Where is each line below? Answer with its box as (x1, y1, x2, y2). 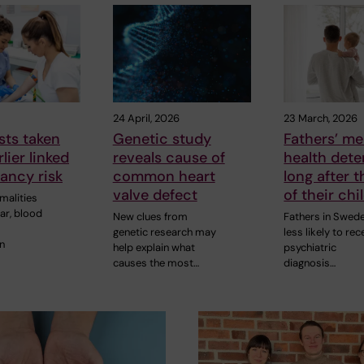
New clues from (112, 209, 188, 223)
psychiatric (284, 240, 337, 254)
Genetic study (112, 128, 211, 149)
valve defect (112, 184, 197, 205)
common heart (112, 166, 215, 186)
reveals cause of (112, 147, 225, 167)
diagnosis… (284, 255, 336, 270)
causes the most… (112, 255, 199, 270)
